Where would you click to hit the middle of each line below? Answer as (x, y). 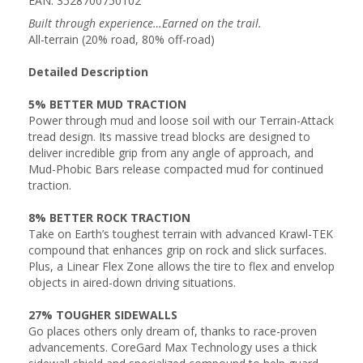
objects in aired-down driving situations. (132, 282)
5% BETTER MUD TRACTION (107, 104)
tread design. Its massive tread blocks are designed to (169, 137)
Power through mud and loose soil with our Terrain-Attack (181, 120)
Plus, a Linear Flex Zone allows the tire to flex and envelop (181, 266)
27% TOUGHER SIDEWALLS (103, 315)
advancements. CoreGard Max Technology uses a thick (173, 347)
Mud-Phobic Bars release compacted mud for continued (176, 169)
